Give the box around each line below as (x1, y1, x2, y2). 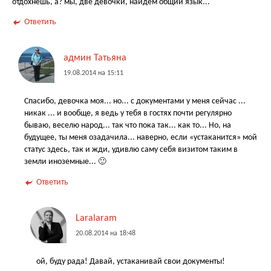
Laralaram (76, 214, 117, 224)
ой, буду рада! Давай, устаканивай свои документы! (36, 258, 225, 266)
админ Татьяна (64, 53, 126, 64)
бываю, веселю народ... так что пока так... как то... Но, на (24, 122, 231, 130)
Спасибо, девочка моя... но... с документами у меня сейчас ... (24, 97, 246, 106)
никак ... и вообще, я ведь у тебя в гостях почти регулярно (24, 109, 232, 118)
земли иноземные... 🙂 (24, 158, 106, 166)
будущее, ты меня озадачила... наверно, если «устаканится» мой (24, 134, 257, 142)
